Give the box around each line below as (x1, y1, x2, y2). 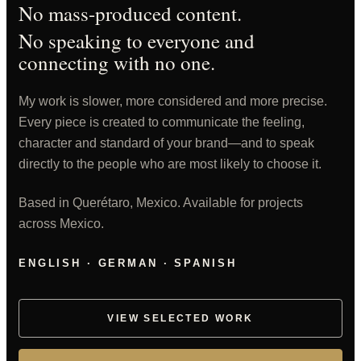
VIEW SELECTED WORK (107, 313, 254, 324)
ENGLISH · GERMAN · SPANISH (19, 257, 237, 269)
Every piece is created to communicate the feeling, (19, 115, 305, 129)
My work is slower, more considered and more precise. (19, 94, 327, 108)
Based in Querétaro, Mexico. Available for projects (19, 196, 303, 210)
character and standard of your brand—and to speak (19, 136, 314, 150)
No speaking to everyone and (19, 27, 255, 54)
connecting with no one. (19, 49, 215, 76)
